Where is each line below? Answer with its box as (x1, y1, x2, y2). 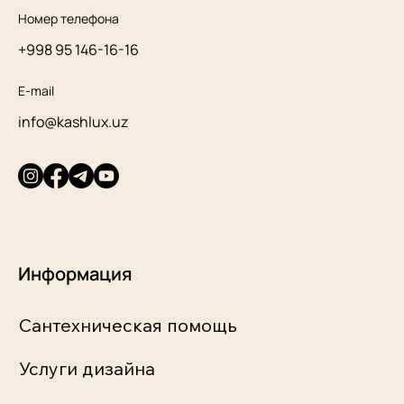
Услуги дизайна (18, 356, 155, 380)
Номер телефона (17, 10, 119, 28)
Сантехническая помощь (18, 313, 237, 336)
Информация (17, 261, 132, 286)
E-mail (17, 81, 54, 99)
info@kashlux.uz (17, 111, 128, 132)
